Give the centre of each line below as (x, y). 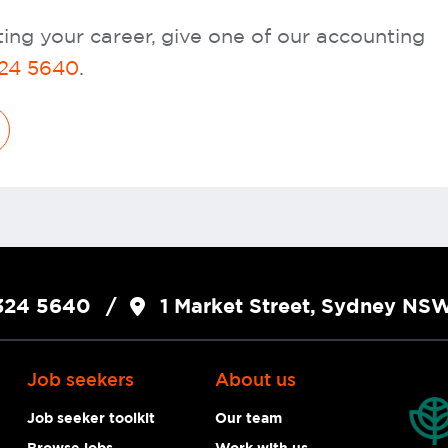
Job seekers (81, 380)
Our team (249, 418)
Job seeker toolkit (91, 418)
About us (256, 380)
